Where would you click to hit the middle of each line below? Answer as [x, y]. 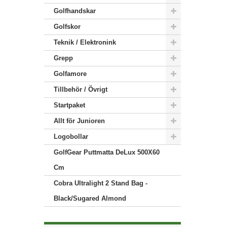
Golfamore [70, 74]
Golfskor [67, 27]
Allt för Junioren [79, 121]
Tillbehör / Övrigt [81, 89]
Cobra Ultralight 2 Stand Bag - [101, 183]
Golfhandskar [75, 11]
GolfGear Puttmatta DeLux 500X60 [107, 152]
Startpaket [69, 105]
